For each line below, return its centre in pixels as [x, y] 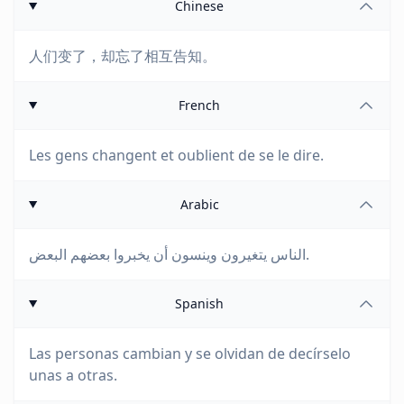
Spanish [200, 303]
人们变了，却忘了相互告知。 [123, 56]
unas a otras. [73, 375]
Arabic [199, 204]
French [200, 105]
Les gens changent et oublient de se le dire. [176, 155]
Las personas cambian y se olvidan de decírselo [190, 353]
